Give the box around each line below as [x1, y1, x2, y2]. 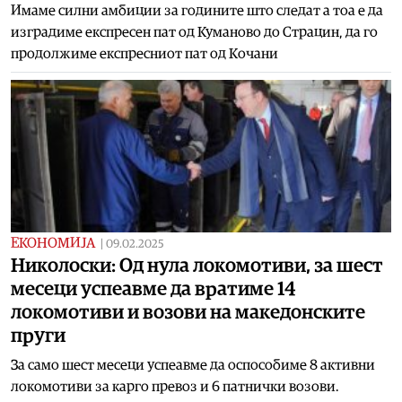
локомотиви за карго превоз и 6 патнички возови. [11, 379, 339, 394]
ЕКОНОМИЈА [11, 235, 95, 250]
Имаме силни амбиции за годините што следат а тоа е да [11, 3, 383, 18]
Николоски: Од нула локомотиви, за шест [11, 255, 383, 275]
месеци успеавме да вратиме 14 [11, 278, 296, 299]
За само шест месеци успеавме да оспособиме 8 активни [11, 357, 375, 372]
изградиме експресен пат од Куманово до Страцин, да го [11, 24, 378, 39]
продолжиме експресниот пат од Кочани [11, 46, 278, 61]
